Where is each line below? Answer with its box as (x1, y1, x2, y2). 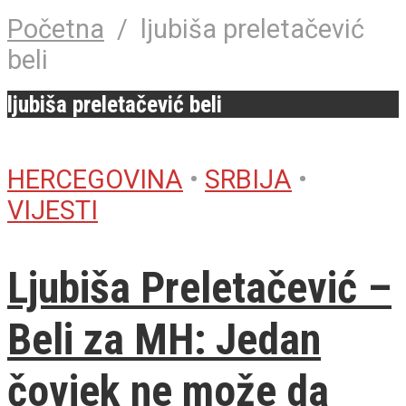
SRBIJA (205, 163, 292, 195)
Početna (7, 13, 104, 44)
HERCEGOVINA (7, 163, 183, 195)
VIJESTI (7, 194, 98, 226)
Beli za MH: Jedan (7, 313, 321, 365)
